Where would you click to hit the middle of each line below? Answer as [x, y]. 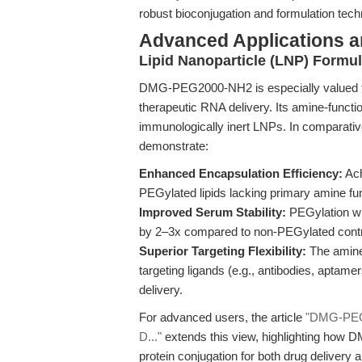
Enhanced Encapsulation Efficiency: [241, 173]
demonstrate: [174, 146]
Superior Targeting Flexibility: [223, 251]
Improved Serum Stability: [213, 212]
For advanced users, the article [222, 317]
